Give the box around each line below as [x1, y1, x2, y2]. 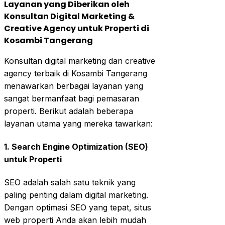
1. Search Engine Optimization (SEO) [4, 142, 148, 152]
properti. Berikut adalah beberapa [4, 105, 133, 116]
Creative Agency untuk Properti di [4, 22, 149, 34]
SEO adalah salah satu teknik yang [4, 177, 136, 188]
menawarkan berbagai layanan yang [4, 80, 143, 91]
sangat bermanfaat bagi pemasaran [4, 93, 139, 103]
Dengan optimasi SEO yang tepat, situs [4, 202, 151, 213]
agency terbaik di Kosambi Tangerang [4, 68, 147, 78]
